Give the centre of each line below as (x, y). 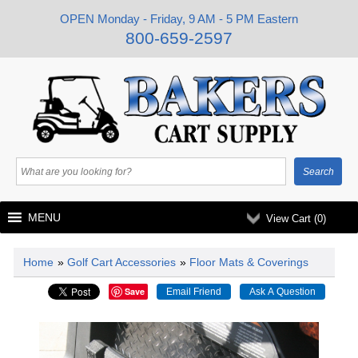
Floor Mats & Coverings (249, 262)
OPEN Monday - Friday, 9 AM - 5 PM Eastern (179, 19)
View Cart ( (291, 219)
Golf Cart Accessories (121, 262)
